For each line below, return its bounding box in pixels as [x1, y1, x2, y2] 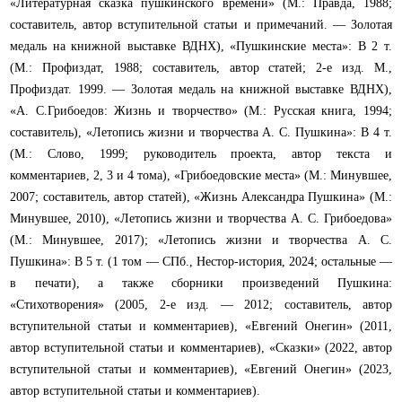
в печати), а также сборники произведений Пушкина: [10, 276, 392, 291]
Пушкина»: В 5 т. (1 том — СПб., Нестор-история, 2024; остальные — [10, 255, 392, 269]
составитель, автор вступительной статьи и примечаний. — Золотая [10, 18, 392, 32]
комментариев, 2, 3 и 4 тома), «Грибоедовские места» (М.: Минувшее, [10, 169, 392, 183]
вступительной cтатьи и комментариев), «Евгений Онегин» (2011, [10, 319, 392, 334]
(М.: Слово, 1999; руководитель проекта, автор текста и [10, 147, 392, 162]
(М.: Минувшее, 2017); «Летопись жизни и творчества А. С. [10, 233, 392, 248]
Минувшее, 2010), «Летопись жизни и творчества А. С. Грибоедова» [10, 212, 392, 226]
